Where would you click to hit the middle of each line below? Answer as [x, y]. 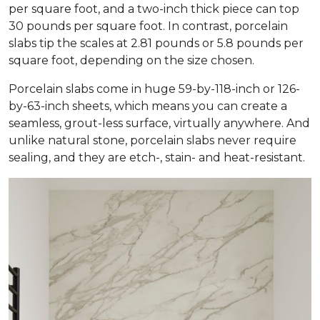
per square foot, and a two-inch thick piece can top [154, 9]
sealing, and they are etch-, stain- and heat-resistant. [157, 158]
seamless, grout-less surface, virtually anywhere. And [159, 124]
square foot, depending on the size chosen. [131, 61]
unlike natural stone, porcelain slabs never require [152, 141]
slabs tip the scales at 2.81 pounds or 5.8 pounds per [156, 44]
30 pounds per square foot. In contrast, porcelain [148, 26]
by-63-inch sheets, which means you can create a [148, 106]
